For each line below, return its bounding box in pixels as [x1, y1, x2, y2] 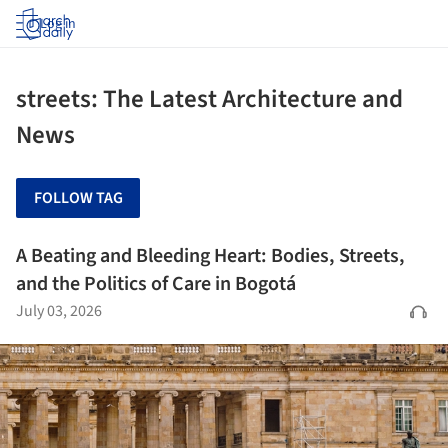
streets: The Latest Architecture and [16, 81, 403, 117]
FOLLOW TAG [33, 187, 123, 209]
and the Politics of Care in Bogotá [16, 270, 296, 298]
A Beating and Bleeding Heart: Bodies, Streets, [16, 242, 405, 270]
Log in [40, 14, 76, 34]
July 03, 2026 [16, 300, 102, 322]
